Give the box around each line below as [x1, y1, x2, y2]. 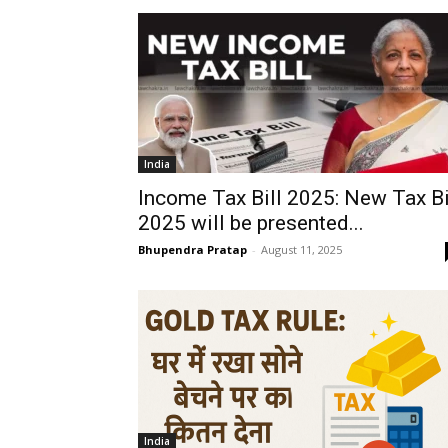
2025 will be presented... [138, 211, 364, 235]
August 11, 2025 [261, 242, 342, 257]
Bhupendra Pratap [138, 242, 247, 257]
